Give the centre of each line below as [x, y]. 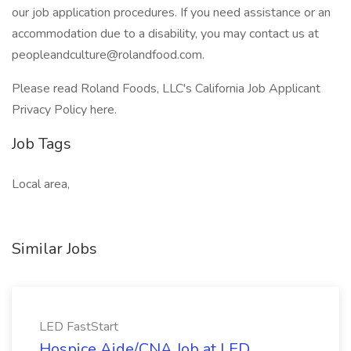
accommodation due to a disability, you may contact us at [165, 34]
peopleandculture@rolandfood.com [107, 55]
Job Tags [42, 144]
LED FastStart [79, 327]
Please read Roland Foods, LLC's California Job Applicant [166, 89]
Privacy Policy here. [64, 110]
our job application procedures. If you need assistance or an [171, 13]
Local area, [41, 184]
